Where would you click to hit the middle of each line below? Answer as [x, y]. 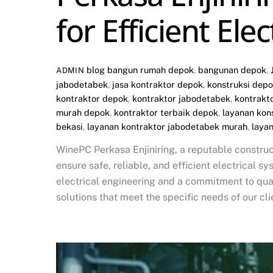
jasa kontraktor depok [158, 84]
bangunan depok [232, 69]
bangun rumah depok [151, 69]
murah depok [83, 112]
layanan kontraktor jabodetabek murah [167, 126]
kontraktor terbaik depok [166, 112]
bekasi [69, 126]
